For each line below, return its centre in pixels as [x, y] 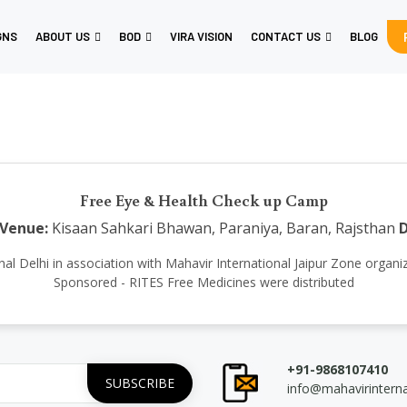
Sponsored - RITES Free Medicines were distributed [203, 282]
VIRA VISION [201, 36]
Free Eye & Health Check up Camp [203, 200]
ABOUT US [63, 36]
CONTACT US [286, 36]
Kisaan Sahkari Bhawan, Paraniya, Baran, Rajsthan [221, 228]
